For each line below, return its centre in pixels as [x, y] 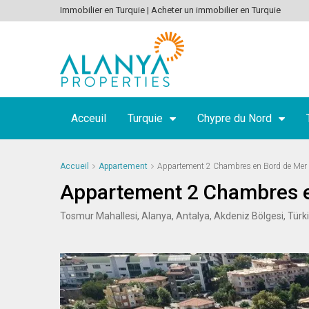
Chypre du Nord [235, 118]
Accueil [74, 166]
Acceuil [89, 118]
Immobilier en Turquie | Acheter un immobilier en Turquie [170, 10]
